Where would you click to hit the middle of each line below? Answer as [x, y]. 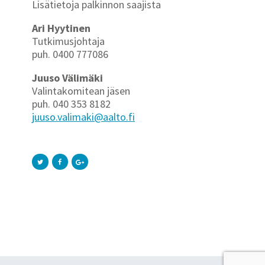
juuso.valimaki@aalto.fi [83, 117]
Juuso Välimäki [67, 77]
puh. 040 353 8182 [71, 104]
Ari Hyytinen [61, 28]
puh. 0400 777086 [70, 54]
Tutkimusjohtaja [68, 41]
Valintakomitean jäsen [81, 91]
